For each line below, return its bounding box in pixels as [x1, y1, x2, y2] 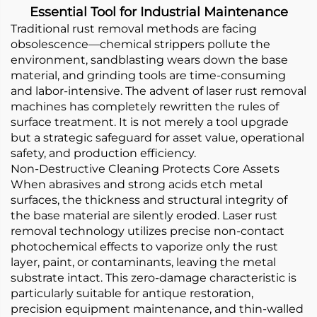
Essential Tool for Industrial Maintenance [29, 4, 288, 20]
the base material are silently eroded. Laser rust [11, 209, 277, 222]
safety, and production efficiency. [11, 146, 196, 160]
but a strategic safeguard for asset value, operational [11, 131, 304, 144]
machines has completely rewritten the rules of [11, 100, 279, 113]
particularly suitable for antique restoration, [11, 287, 253, 300]
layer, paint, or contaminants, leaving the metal [11, 255, 276, 269]
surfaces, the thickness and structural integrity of [11, 193, 287, 207]
